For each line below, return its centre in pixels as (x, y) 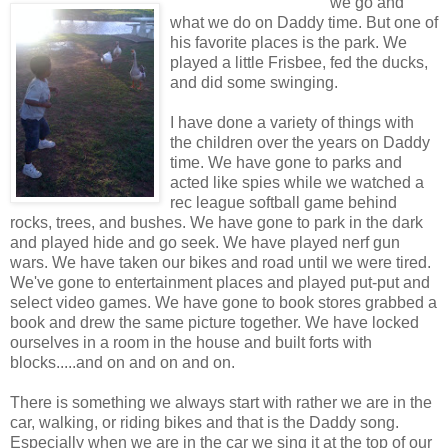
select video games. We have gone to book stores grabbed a (223, 303)
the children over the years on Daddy (300, 143)
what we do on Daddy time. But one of (304, 23)
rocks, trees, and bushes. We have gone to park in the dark (216, 223)
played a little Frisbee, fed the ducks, (299, 63)
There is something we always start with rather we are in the (221, 403)
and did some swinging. (254, 83)
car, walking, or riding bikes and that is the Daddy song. (204, 423)
